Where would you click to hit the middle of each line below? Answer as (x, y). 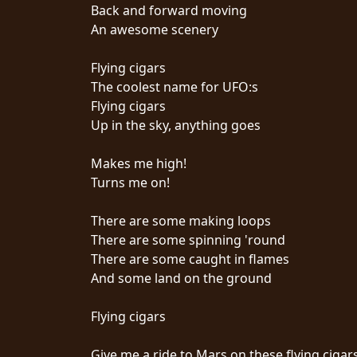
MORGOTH (64, 274)
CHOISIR (69, 129)
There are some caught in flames (190, 259)
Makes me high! (139, 163)
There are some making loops (181, 220)
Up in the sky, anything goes (176, 125)
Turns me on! (130, 182)
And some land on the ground (181, 278)
